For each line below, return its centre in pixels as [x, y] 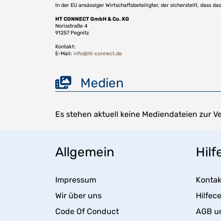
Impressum [76, 180]
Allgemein [85, 152]
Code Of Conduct [87, 211]
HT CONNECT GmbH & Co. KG [92, 19]
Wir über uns [78, 195]
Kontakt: [65, 46]
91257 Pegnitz [72, 33]
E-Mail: [64, 53]
